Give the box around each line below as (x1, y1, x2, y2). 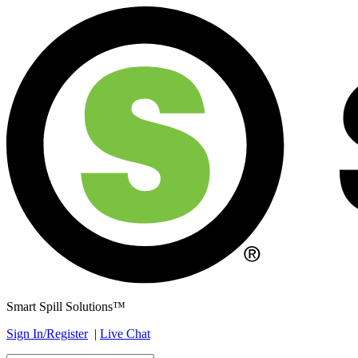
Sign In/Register (6, 327, 88, 341)
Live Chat (100, 327, 150, 341)
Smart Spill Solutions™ (6, 300, 125, 314)
